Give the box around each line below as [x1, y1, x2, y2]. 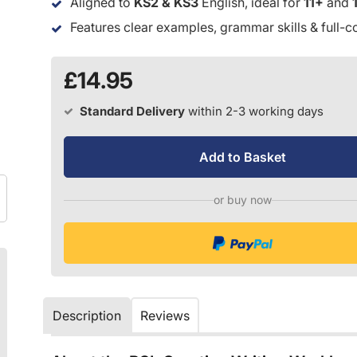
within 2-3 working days [188, 104, 324, 120]
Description [53, 308, 121, 324]
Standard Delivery [80, 104, 185, 120]
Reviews [140, 308, 190, 324]
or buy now [213, 193, 272, 207]
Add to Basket [198, 149, 286, 166]
